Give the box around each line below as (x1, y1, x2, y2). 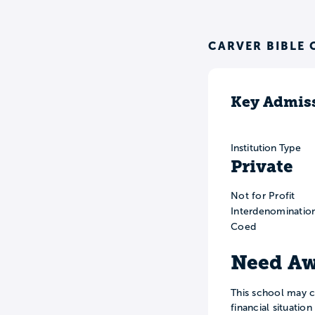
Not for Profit (231, 191, 295, 202)
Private (231, 157, 292, 177)
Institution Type (231, 143, 301, 154)
